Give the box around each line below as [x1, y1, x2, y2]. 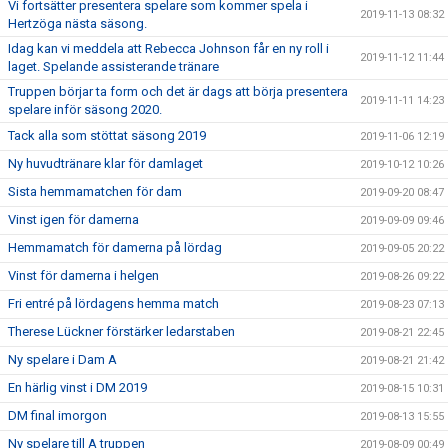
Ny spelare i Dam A [8, 352, 117, 368]
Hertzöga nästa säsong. [8, 16, 147, 32]
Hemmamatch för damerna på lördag [8, 240, 222, 256]
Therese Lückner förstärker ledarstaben [8, 324, 235, 340]
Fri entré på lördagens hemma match [8, 296, 219, 312]
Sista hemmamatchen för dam [8, 184, 182, 200]
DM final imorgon [8, 408, 107, 424]
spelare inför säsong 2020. [8, 102, 162, 118]
